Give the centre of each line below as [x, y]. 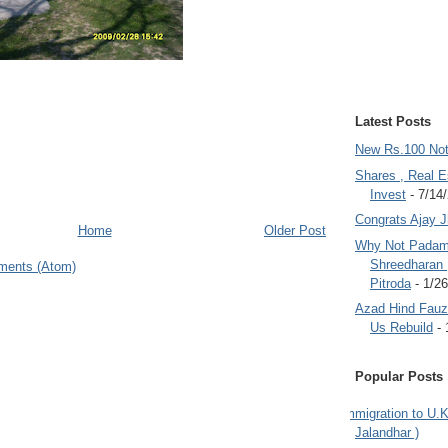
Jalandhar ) [387, 433]
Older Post [295, 230]
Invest [388, 194]
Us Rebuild [401, 328]
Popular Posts [399, 376]
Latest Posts [393, 121]
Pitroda [390, 283]
